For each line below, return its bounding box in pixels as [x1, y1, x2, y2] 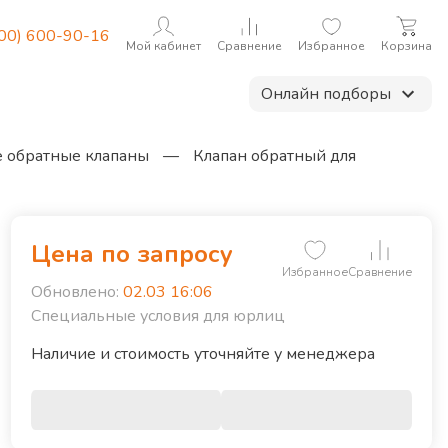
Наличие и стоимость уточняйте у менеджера [30, 343, 375, 365]
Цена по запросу [30, 238, 233, 270]
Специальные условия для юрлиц [30, 305, 285, 327]
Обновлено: [30, 281, 119, 303]
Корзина [381, 38, 432, 54]
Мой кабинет [126, 38, 201, 54]
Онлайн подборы [261, 83, 391, 105]
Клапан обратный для [193, 145, 356, 167]
